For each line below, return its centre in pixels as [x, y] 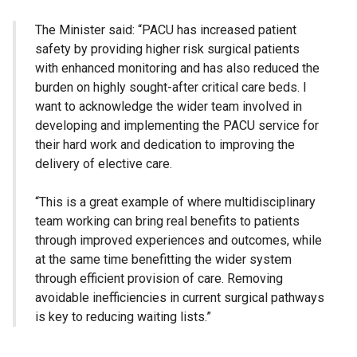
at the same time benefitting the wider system [163, 260]
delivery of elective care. [104, 164]
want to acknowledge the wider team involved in [169, 107]
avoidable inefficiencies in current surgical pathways [180, 298]
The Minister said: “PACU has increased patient [166, 30]
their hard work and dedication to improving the [165, 145]
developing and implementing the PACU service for [177, 126]
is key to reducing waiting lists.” [123, 317]
